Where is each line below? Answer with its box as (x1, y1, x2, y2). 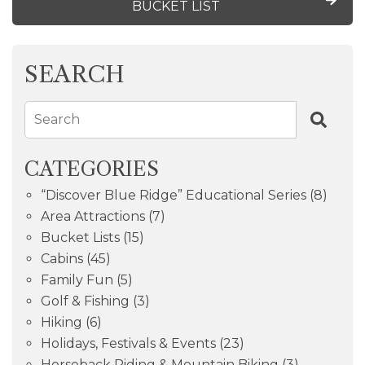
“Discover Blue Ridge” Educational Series (41, 187, 306, 204)
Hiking (41, 314, 82, 331)
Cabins (41, 251, 83, 267)
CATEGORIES (24, 157, 159, 182)
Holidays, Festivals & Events (41, 336, 216, 352)
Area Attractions (41, 209, 145, 225)
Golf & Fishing (41, 293, 130, 310)
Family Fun (41, 272, 113, 288)
